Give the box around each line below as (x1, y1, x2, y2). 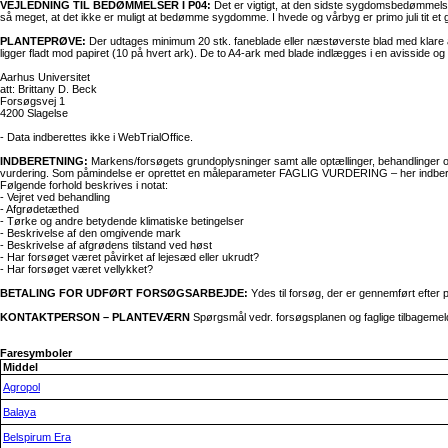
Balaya (3, 405, 36, 418)
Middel (3, 360, 38, 373)
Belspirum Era (3, 430, 71, 443)
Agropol (3, 380, 40, 393)
